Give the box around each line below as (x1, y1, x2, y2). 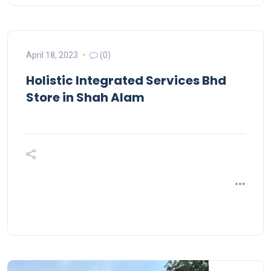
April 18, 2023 (26, 50, 78, 60)
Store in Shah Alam (26, 88, 145, 106)
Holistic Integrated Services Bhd (26, 71, 226, 89)
